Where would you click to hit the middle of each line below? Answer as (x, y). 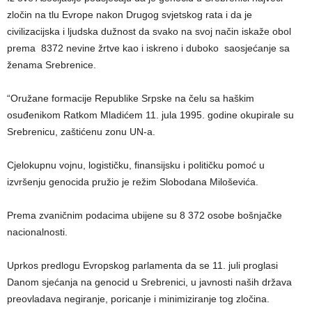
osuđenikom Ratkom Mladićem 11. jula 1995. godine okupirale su (150, 115)
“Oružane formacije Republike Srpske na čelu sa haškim (131, 98)
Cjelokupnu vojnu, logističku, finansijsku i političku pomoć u (136, 165)
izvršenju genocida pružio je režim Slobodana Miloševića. (133, 182)
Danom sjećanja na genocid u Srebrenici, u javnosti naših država (149, 282)
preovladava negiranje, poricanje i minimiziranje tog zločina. (138, 299)
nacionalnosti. (37, 232)
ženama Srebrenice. (52, 65)
